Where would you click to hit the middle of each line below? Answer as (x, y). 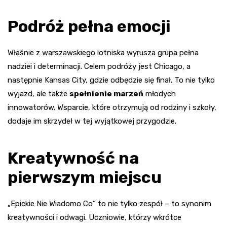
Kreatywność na (73, 158)
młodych (160, 94)
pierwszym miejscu (85, 178)
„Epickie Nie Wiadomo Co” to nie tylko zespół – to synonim (109, 204)
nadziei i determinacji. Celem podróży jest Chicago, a (99, 67)
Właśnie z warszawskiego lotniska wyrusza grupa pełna (103, 53)
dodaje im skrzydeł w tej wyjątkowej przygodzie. (92, 121)
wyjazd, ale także (39, 94)
